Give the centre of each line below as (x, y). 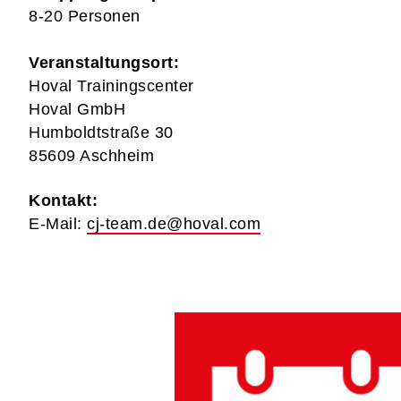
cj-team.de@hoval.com (174, 223)
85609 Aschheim (91, 155)
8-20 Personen (85, 16)
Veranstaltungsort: (104, 62)
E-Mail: (58, 223)
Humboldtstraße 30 (101, 132)
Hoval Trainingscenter (111, 85)
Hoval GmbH (80, 109)
